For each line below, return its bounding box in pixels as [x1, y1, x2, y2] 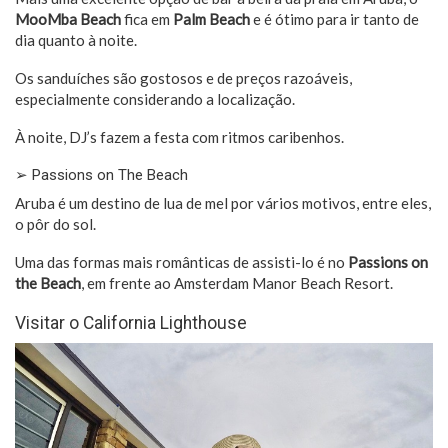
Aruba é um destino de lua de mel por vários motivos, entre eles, [15, 194, 431, 213]
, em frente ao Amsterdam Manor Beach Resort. [81, 274, 396, 293]
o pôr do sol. [15, 215, 96, 234]
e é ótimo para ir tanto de [250, 10, 419, 29]
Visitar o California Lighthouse [15, 313, 247, 334]
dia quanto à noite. [15, 31, 137, 50]
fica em [121, 10, 173, 29]
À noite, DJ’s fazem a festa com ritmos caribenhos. [15, 128, 347, 147]
